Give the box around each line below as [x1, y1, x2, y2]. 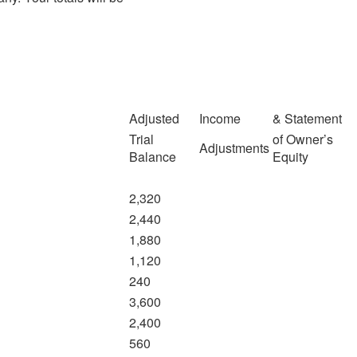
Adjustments [199, 138, 269, 157]
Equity [273, 147, 308, 166]
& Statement [273, 108, 342, 127]
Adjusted [129, 108, 179, 127]
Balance [129, 147, 176, 166]
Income [199, 108, 241, 127]
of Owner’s [273, 129, 333, 148]
